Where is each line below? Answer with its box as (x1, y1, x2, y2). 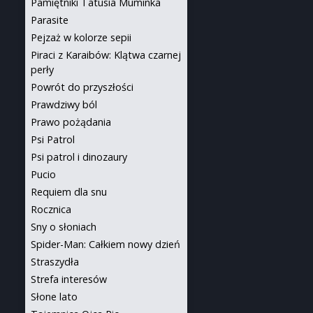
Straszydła (31, 255, 79, 268)
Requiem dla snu (31, 185, 107, 198)
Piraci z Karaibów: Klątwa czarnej (31, 48, 181, 61)
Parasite (31, 13, 68, 27)
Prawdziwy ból (31, 98, 97, 111)
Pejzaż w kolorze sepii (31, 31, 131, 44)
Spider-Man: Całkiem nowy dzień (31, 238, 180, 251)
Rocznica (31, 203, 71, 216)
